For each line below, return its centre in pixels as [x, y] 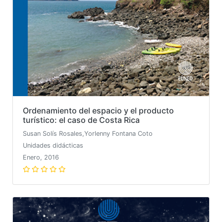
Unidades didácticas [53, 145]
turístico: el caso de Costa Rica [81, 120]
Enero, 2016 [41, 157]
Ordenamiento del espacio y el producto [98, 111]
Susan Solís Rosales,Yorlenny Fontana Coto [88, 134]
